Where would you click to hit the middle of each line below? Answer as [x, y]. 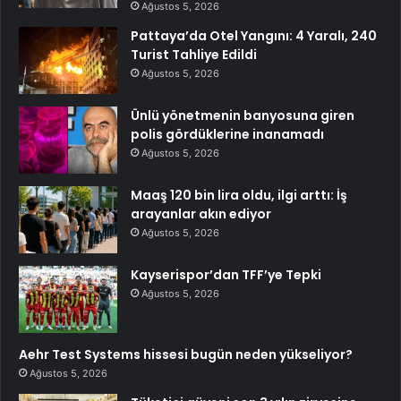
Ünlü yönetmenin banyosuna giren [243, 116]
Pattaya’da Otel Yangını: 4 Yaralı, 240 [254, 36]
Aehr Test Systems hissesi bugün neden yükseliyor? [186, 355]
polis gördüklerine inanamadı [227, 135]
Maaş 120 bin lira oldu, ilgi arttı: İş [239, 196]
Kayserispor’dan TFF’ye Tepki [226, 275]
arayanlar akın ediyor [201, 214]
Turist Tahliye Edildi [194, 55]
